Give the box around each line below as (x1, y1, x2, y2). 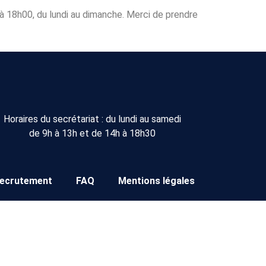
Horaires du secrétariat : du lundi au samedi (4, 113, 182, 125)
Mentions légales (118, 175, 195, 186)
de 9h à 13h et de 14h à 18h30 (29, 128, 156, 139)
